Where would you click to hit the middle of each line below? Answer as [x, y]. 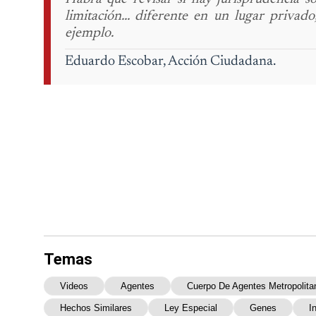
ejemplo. [89, 34]
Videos [74, 286]
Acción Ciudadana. [221, 62]
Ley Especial [191, 308]
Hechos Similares [96, 308]
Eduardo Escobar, [115, 62]
